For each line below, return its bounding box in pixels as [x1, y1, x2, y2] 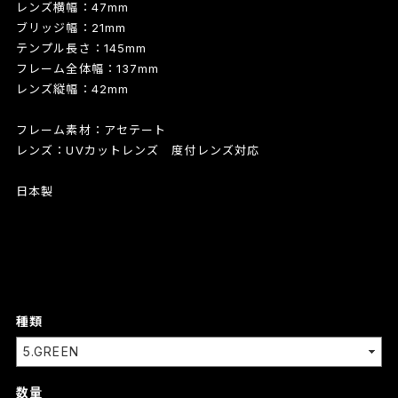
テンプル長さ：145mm [15, 40, 147, 55]
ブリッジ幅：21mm [15, 20, 127, 35]
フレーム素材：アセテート [15, 122, 167, 137]
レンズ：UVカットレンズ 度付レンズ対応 [15, 142, 260, 157]
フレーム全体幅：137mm [15, 60, 160, 76]
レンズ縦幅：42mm [15, 81, 130, 96]
